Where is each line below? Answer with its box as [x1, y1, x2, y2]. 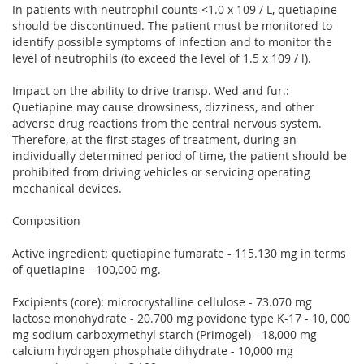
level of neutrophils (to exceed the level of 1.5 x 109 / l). [12, 50, 311, 66]
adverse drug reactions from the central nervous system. [12, 115, 322, 131]
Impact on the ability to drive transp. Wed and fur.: [12, 82, 289, 98]
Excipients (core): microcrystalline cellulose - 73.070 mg [12, 293, 312, 310]
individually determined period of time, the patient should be [12, 147, 347, 163]
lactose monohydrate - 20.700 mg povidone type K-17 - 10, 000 [12, 310, 350, 326]
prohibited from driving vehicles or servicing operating [12, 163, 310, 180]
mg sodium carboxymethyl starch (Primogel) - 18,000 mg [12, 326, 317, 342]
